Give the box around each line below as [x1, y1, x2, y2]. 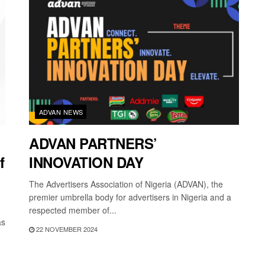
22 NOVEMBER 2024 [34, 224, 98, 234]
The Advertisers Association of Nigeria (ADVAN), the [29, 177, 223, 190]
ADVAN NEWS [39, 106, 83, 117]
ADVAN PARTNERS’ [29, 132, 157, 153]
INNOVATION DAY [29, 151, 144, 172]
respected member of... [29, 203, 117, 216]
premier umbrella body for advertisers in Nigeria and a [29, 190, 231, 203]
